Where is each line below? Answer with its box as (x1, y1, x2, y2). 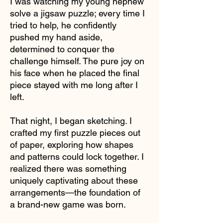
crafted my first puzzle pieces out (10, 127, 140, 138)
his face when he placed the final (10, 67, 139, 78)
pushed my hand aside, (10, 31, 103, 42)
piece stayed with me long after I (10, 79, 138, 90)
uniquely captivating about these (10, 175, 138, 186)
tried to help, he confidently (10, 19, 116, 30)
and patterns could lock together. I (10, 151, 144, 162)
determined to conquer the (10, 43, 114, 54)
